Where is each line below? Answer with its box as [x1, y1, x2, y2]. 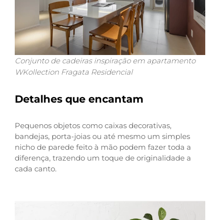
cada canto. [15, 164, 56, 173]
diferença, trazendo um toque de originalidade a [15, 153, 191, 163]
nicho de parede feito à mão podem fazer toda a [15, 142, 191, 152]
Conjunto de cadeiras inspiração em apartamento [15, 55, 195, 65]
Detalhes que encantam [15, 92, 143, 105]
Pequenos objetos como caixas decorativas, [15, 120, 171, 130]
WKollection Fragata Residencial [15, 67, 133, 77]
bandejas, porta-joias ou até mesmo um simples [15, 131, 190, 141]
